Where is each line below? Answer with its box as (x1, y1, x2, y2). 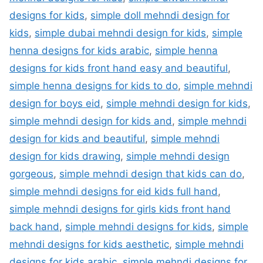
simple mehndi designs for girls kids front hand (9, 203, 231, 215)
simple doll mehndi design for (90, 9, 230, 22)
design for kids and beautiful (9, 133, 145, 145)
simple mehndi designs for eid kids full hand (9, 186, 218, 198)
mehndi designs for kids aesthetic (9, 238, 169, 251)
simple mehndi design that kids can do (59, 168, 242, 180)
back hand (9, 221, 59, 233)
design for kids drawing (9, 150, 120, 163)
